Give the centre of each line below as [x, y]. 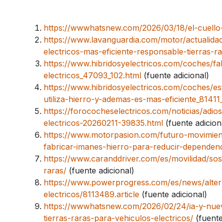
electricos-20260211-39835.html [103, 123]
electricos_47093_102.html [92, 75]
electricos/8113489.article [91, 194]
